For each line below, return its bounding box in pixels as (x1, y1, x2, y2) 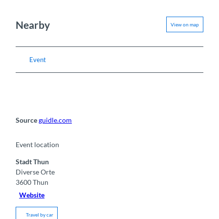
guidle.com (39, 116, 72, 125)
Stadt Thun (16, 157, 49, 166)
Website (19, 191, 45, 199)
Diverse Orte (16, 167, 55, 176)
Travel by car (26, 211, 53, 218)
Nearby (16, 18, 50, 31)
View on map (171, 22, 199, 28)
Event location (16, 140, 59, 149)
